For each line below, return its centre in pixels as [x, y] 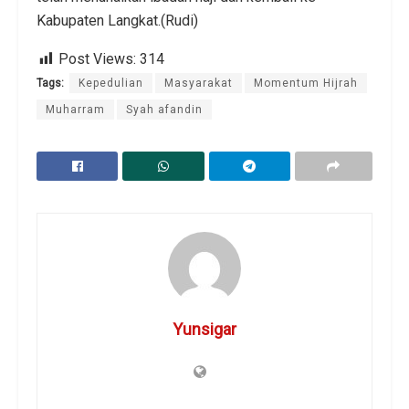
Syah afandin [164, 110]
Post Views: [97, 59]
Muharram [75, 110]
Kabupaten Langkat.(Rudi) [117, 21]
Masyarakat [199, 84]
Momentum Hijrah [306, 84]
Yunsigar [204, 330]
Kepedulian [111, 84]
